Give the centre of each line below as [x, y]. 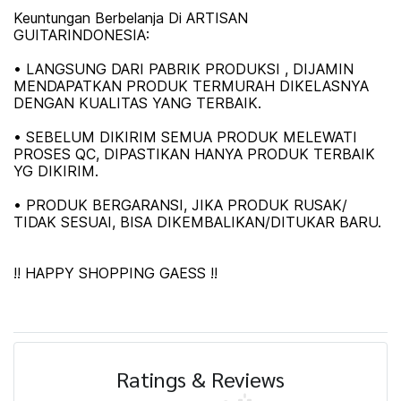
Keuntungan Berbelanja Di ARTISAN [131, 18]
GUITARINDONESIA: [81, 35]
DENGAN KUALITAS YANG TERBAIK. [137, 103]
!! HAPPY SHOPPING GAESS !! [115, 273]
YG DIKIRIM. [56, 171]
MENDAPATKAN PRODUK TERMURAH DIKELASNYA [191, 86]
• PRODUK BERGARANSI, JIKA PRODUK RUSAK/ [180, 205]
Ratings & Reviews [200, 379]
